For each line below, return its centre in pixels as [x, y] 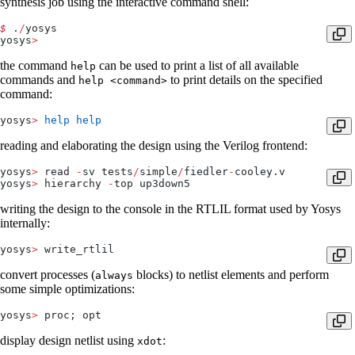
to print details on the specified [245, 80]
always [114, 276]
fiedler [206, 172]
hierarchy [73, 184]
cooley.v [260, 172]
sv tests [108, 172]
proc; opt [70, 315]
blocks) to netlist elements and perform [231, 275]
